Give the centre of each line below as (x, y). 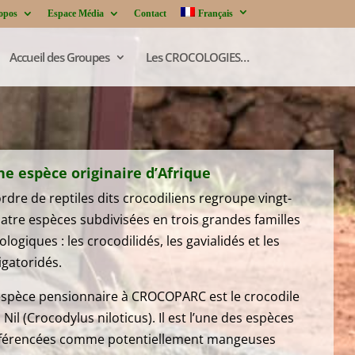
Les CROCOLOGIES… (197, 57)
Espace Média (76, 13)
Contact (150, 13)
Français (215, 13)
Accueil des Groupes (59, 57)
